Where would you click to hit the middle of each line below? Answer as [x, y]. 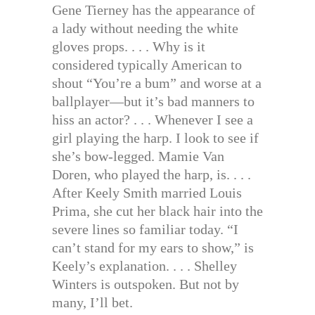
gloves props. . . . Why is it [129, 47]
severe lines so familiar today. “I [145, 230]
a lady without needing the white [145, 28]
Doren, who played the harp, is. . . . [152, 175]
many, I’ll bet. [92, 303]
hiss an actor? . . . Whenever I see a [153, 120]
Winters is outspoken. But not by [146, 284]
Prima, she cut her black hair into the [157, 211]
